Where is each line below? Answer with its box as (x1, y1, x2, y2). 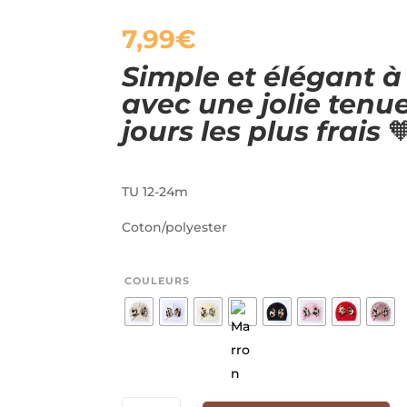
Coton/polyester (122, 219, 228, 236)
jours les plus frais (122, 114, 389, 148)
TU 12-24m (122, 184, 189, 201)
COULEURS (124, 273, 191, 287)
